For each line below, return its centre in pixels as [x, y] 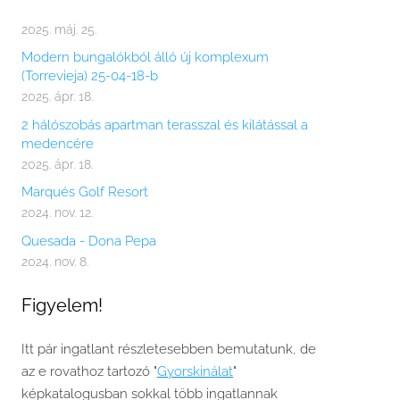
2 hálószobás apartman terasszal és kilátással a [164, 125]
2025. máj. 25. [58, 29]
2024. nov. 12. [57, 213]
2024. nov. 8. [54, 261]
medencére [57, 143]
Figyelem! [62, 305]
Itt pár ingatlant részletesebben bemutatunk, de [168, 349]
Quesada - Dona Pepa [88, 241]
